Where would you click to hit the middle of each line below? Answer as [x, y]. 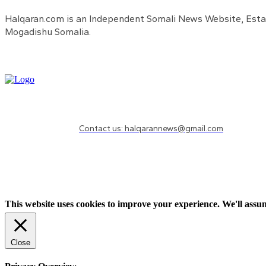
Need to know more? [125, 116]
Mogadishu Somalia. [48, 31]
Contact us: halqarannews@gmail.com [151, 129]
